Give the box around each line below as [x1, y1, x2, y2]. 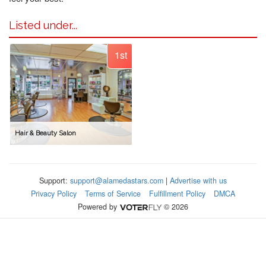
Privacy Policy [31, 188, 77, 199]
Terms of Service [85, 188, 141, 199]
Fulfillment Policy [149, 188, 205, 199]
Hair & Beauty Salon [15, 129, 76, 138]
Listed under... [9, 19, 77, 31]
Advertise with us [170, 175, 227, 186]
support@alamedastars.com [70, 175, 163, 186]
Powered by [78, 201, 120, 212]
